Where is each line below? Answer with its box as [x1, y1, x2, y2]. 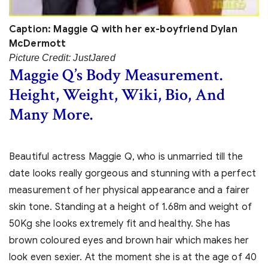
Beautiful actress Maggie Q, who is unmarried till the [9, 151, 243, 163]
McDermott [9, 38, 66, 50]
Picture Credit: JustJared [9, 53, 115, 63]
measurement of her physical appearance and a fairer [9, 184, 250, 197]
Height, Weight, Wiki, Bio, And [9, 84, 225, 106]
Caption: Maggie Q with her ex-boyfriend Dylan [9, 23, 237, 36]
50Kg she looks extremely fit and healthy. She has [9, 218, 231, 230]
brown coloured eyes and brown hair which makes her [9, 234, 249, 247]
